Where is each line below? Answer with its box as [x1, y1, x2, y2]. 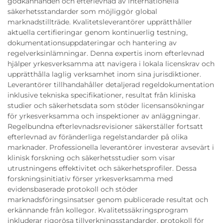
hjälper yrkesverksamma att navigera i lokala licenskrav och [7, 59, 215, 68]
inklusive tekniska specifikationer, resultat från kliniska [7, 90, 196, 100]
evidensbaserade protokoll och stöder [7, 184, 138, 194]
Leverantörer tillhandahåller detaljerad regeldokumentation [7, 80, 214, 89]
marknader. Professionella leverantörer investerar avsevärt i [7, 142, 214, 152]
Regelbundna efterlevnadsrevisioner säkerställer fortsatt [7, 121, 203, 131]
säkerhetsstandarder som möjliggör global [7, 6, 157, 16]
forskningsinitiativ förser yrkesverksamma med [7, 174, 173, 183]
